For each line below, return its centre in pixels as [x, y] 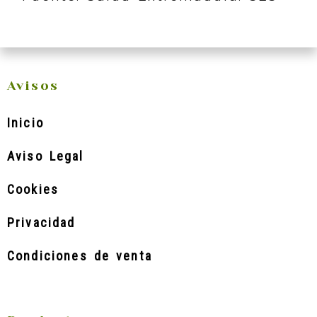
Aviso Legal [46, 156]
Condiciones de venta [80, 256]
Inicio [25, 123]
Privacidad [41, 223]
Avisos [33, 86]
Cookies [33, 189]
